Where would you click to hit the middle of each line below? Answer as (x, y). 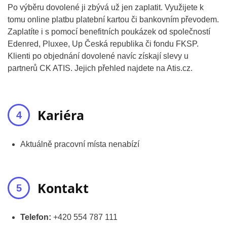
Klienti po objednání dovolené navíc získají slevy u (98, 56)
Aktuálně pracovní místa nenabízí (80, 144)
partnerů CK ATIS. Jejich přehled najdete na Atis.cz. (100, 68)
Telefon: (36, 217)
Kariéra (61, 115)
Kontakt (63, 188)
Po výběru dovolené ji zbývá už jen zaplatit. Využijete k (106, 8)
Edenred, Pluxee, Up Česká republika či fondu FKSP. (103, 44)
